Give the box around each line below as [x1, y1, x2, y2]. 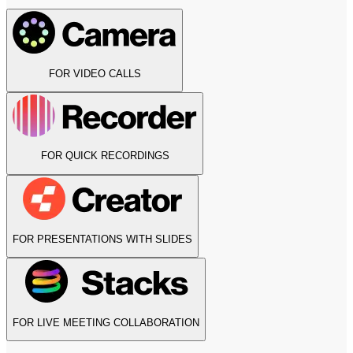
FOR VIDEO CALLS [48, 67, 141, 80]
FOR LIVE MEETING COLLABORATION [13, 316, 199, 329]
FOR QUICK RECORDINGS [40, 150, 169, 162]
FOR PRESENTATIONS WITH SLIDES [13, 232, 192, 245]
